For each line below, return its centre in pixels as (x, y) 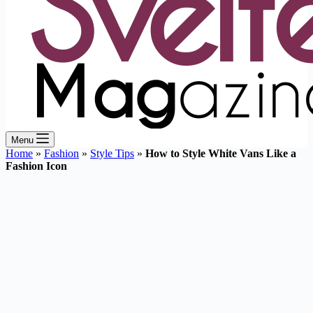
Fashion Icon (36, 166)
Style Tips (112, 153)
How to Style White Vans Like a (221, 153)
